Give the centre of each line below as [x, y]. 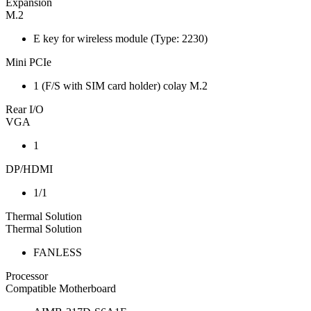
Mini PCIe [28, 62]
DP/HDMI [29, 169]
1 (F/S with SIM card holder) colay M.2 [120, 86]
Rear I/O [25, 110]
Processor [27, 276]
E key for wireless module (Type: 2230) [120, 39]
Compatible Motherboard [61, 289]
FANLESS [58, 253]
